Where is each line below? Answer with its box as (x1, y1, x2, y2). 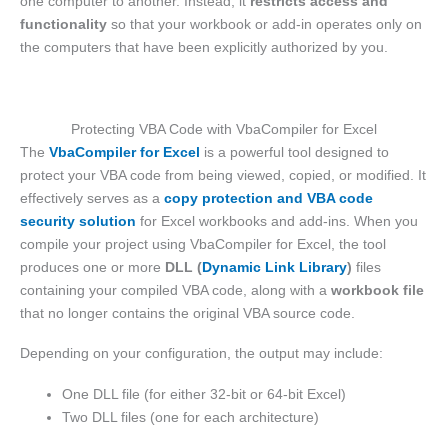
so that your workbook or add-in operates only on (107, 16, 422, 33)
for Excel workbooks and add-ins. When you (136, 212, 418, 229)
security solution (20, 212, 136, 229)
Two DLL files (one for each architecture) (62, 408, 319, 425)
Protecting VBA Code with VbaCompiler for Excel (71, 120, 377, 137)
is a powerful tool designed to (200, 143, 389, 160)
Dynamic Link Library (202, 258, 347, 275)
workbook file (331, 281, 424, 298)
